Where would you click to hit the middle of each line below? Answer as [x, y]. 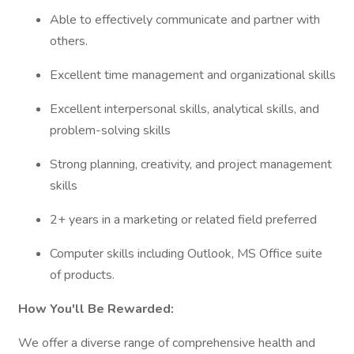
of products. [82, 275]
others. [69, 41]
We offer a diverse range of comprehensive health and [167, 343]
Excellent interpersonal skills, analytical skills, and [185, 109]
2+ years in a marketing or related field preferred [183, 220]
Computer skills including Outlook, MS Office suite [186, 254]
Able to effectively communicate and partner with [185, 20]
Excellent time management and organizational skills [193, 75]
